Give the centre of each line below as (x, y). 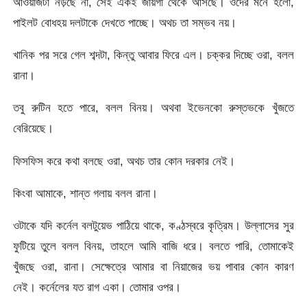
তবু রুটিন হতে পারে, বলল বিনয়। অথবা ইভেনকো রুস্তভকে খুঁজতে (153, 108)
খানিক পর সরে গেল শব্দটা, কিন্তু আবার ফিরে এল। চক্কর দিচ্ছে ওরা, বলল (153, 55)
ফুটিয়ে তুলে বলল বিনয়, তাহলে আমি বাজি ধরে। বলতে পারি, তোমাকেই (153, 246)
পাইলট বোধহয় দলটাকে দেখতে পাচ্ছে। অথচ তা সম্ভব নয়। (125, 22)
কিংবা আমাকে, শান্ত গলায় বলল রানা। (86, 194)
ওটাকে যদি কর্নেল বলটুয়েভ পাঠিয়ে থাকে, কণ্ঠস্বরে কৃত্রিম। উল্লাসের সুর (153, 226)
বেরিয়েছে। (34, 128)
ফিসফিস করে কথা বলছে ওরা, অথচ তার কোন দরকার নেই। (124, 161)
